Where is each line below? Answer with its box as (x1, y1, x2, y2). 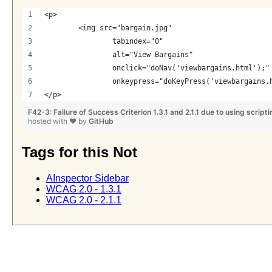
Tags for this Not (22, 144, 137, 161)
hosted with (28, 117, 69, 126)
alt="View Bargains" (112, 50, 193, 59)
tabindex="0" (112, 37, 168, 46)
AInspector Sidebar (46, 173, 129, 184)
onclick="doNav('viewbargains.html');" (112, 64, 270, 73)
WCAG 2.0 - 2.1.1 (46, 195, 121, 206)
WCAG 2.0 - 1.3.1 (46, 184, 121, 195)
